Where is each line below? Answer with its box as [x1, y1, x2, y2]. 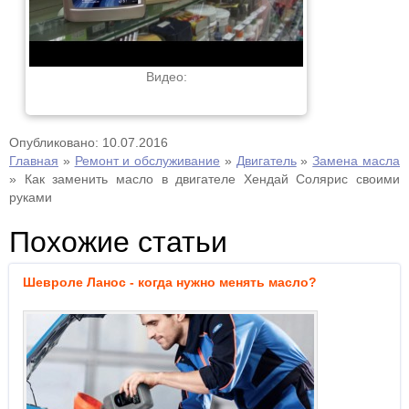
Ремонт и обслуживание [74, 153, 221, 168]
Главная [9, 153, 58, 168]
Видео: [145, 69, 187, 84]
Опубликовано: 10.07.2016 [9, 135, 168, 150]
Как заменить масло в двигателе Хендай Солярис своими [24, 172, 400, 186]
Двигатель [236, 153, 297, 168]
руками [9, 190, 52, 204]
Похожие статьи [9, 225, 227, 258]
